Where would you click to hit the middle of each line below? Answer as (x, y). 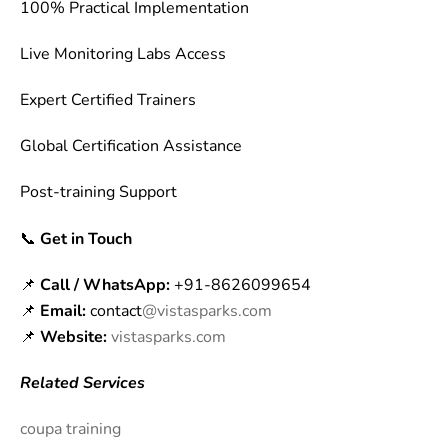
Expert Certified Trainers (108, 100)
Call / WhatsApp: (105, 285)
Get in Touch (86, 239)
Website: (73, 337)
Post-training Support (98, 192)
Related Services (82, 383)
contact (114, 311)
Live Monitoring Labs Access (123, 54)
